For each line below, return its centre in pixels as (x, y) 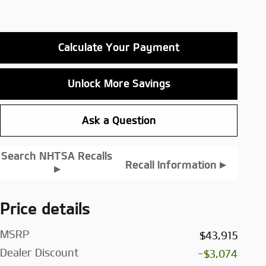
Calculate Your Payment (119, 48)
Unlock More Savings (119, 84)
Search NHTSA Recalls (57, 156)
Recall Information (173, 165)
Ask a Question (119, 120)
